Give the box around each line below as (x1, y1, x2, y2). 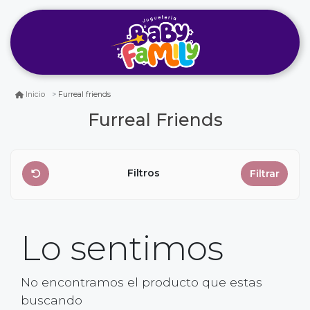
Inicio (26, 90, 45, 100)
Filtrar (249, 167, 280, 180)
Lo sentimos (21, 228, 224, 269)
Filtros (127, 167, 163, 180)
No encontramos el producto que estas (21, 275, 262, 290)
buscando (21, 293, 82, 308)
